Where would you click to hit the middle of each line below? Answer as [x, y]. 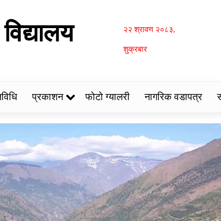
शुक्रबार [135, 49]
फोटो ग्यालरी [107, 97]
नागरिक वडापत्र [173, 97]
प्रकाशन [47, 97]
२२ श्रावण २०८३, [149, 29]
